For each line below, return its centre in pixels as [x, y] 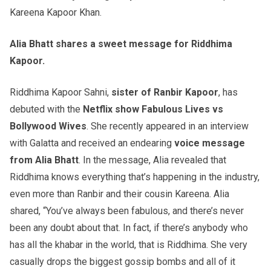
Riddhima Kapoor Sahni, [60, 92]
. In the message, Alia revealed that [152, 160]
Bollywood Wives [48, 126]
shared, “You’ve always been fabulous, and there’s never [127, 211]
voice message [210, 143]
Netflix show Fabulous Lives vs [153, 109]
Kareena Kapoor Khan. [56, 12]
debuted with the [46, 109]
